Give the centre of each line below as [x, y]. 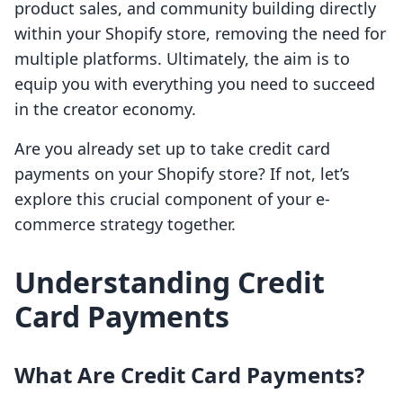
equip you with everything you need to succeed [195, 84]
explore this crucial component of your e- [172, 199]
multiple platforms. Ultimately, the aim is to [182, 59]
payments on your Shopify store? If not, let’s [182, 174]
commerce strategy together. [125, 224]
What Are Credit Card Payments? [189, 375]
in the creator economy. [105, 109]
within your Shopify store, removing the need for [200, 34]
